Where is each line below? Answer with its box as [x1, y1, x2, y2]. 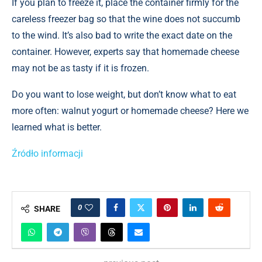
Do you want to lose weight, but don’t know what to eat [12, 89, 236, 100]
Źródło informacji [12, 148, 83, 159]
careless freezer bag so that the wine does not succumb [12, 13, 240, 25]
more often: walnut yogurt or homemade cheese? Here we [12, 105, 249, 116]
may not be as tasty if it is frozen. [12, 63, 149, 74]
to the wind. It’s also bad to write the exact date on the [12, 30, 232, 41]
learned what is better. [12, 122, 102, 133]
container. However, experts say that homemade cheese [12, 46, 239, 57]
